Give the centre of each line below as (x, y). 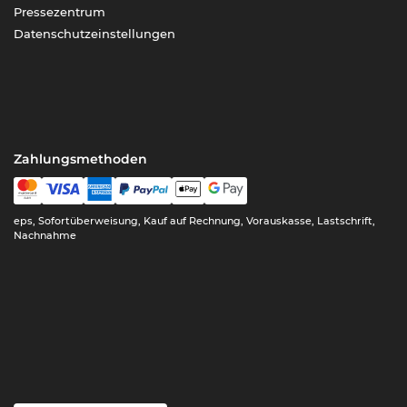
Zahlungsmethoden (81, 159)
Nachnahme (45, 235)
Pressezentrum (60, 11)
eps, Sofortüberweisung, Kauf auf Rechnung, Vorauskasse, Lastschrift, (195, 220)
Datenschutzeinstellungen (95, 33)
